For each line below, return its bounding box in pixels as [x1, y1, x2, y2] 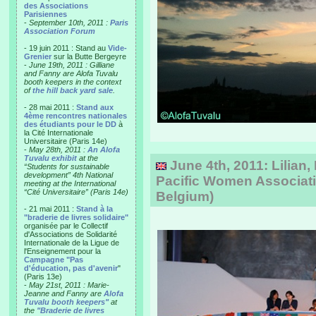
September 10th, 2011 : [29, 18, 110, 27]
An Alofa [87, 145, 120, 154]
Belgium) [156, 189, 214, 204]
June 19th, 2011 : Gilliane [29, 61, 114, 69]
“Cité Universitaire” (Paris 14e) [24, 188, 128, 196]
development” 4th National [24, 171, 113, 179]
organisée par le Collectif [24, 221, 108, 230]
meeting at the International [24, 179, 116, 188]
